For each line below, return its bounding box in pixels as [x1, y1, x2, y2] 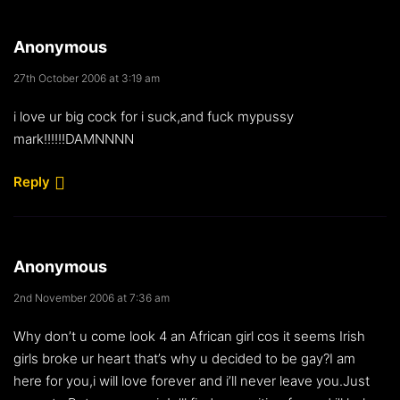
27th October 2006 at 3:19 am [13, 71, 160, 85]
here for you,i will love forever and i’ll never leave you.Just [13, 371, 370, 389]
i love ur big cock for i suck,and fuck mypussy [13, 107, 294, 125]
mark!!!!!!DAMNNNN [13, 129, 134, 147]
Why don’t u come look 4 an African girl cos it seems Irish [13, 327, 365, 345]
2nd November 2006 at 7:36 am [13, 290, 170, 304]
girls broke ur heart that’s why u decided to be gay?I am [13, 349, 355, 367]
